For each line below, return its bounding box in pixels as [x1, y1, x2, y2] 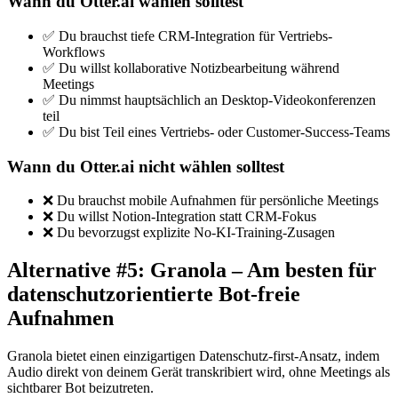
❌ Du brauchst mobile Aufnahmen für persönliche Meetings [43, 193, 378, 209]
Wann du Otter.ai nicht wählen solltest [7, 156, 284, 176]
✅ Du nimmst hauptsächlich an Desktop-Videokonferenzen [43, 92, 376, 108]
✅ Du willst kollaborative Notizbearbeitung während [43, 60, 339, 76]
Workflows [43, 44, 105, 60]
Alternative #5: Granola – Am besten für [7, 259, 377, 283]
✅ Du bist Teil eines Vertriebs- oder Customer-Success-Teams [43, 124, 390, 140]
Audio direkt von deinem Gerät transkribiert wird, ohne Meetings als [7, 364, 390, 380]
